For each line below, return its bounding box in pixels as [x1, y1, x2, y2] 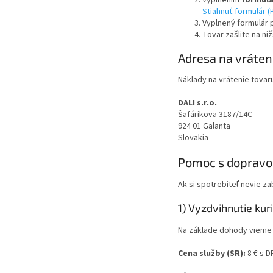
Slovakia [178, 132, 208, 144]
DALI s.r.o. [178, 97, 217, 110]
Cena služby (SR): [178, 247, 246, 260]
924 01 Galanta [178, 120, 230, 133]
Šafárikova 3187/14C [178, 108, 252, 121]
